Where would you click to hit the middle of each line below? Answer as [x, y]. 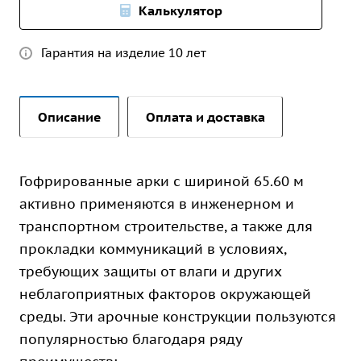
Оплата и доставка [205, 117]
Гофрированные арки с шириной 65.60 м [162, 181]
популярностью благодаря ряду [131, 339]
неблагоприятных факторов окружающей [165, 294]
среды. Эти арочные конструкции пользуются [178, 317]
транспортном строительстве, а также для [166, 226]
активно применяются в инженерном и [157, 204]
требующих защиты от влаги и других [151, 272]
